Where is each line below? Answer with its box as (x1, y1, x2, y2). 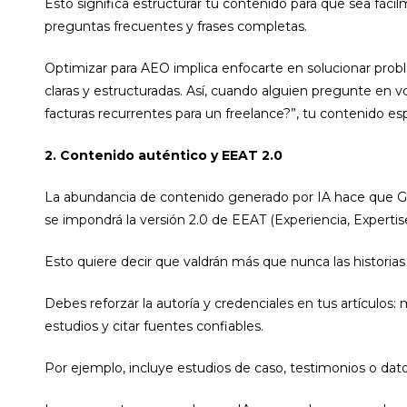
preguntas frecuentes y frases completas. (45, 18, 307, 35)
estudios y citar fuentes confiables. (45, 318, 263, 335)
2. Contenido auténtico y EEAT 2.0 (45, 147, 283, 164)
